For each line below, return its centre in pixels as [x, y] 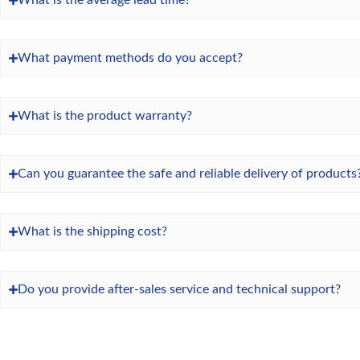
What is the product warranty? [105, 116]
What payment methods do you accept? [131, 58]
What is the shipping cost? [93, 231]
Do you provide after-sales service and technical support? [180, 289]
